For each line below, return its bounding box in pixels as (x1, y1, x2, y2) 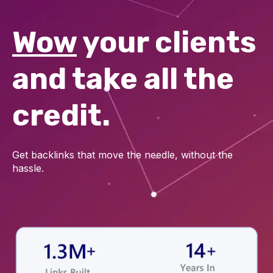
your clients (82, 25, 256, 60)
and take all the (12, 62, 234, 97)
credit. (12, 98, 110, 133)
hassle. (12, 161, 44, 174)
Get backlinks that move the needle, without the (12, 148, 233, 161)
